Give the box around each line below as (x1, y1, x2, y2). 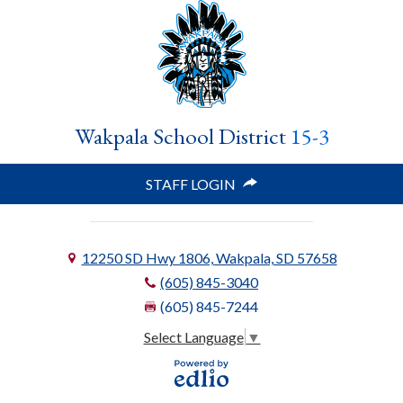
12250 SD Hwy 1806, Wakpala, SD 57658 (81, 249, 337, 266)
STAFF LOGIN (146, 175, 236, 193)
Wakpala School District (74, 121, 291, 150)
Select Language (143, 328, 244, 345)
